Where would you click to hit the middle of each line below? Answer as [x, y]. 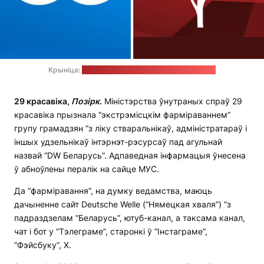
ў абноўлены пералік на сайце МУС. [87, 169]
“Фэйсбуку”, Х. [43, 245]
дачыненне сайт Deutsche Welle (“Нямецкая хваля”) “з [123, 204]
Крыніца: [65, 70]
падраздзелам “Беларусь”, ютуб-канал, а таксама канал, [130, 218]
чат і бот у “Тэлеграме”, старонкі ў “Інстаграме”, [111, 232]
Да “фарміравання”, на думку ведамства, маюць [113, 191]
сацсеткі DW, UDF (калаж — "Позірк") [149, 70]
